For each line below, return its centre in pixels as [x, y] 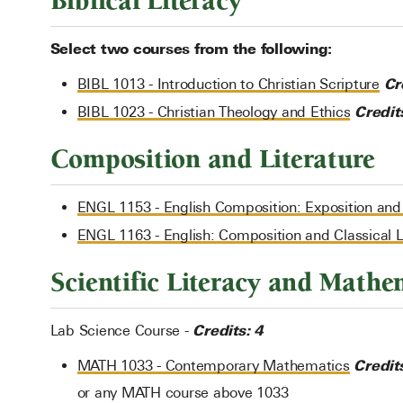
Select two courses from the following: [191, 49]
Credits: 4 [228, 330]
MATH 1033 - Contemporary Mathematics [213, 366]
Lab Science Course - [121, 331]
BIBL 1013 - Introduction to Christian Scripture [228, 84]
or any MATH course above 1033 [183, 393]
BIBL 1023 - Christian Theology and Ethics [214, 112]
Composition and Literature [212, 159]
